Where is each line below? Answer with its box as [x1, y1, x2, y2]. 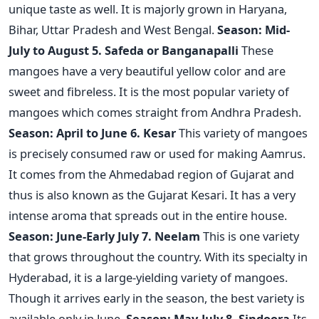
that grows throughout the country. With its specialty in [9, 248, 308, 265]
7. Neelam [142, 227, 200, 244]
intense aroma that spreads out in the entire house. [9, 206, 287, 224]
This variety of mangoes [176, 124, 308, 141]
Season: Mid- [217, 21, 290, 38]
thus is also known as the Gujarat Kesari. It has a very [9, 186, 296, 203]
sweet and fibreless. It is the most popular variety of [9, 83, 289, 100]
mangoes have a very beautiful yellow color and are [9, 62, 286, 79]
